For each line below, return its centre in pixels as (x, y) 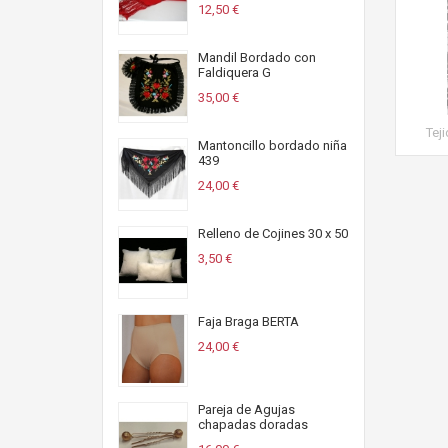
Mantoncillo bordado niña (272, 145)
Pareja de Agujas (246, 409)
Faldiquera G (234, 72)
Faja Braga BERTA (248, 321)
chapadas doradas (253, 424)
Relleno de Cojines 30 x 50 (273, 233)
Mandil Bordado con (257, 57)
